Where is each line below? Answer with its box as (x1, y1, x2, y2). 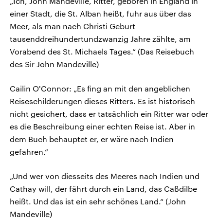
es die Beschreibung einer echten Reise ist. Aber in (10, 122, 195, 131)
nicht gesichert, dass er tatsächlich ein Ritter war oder (10, 109, 208, 119)
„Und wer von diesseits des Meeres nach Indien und (10, 171, 200, 181)
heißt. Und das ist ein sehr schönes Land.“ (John (10, 197, 186, 206)
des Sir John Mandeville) (10, 59, 99, 69)
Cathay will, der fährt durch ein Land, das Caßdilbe (10, 184, 197, 194)
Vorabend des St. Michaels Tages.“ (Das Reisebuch (10, 47, 194, 56)
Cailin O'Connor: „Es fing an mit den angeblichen (10, 84, 190, 93)
